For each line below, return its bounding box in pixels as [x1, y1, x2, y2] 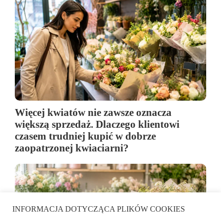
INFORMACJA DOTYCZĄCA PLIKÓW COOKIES [12, 205, 185, 213]
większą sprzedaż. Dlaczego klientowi [15, 118, 180, 130]
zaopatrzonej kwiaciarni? [15, 142, 129, 153]
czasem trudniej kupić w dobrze [15, 130, 156, 142]
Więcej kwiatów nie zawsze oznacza [15, 106, 172, 118]
